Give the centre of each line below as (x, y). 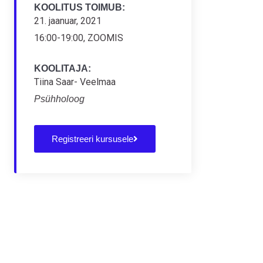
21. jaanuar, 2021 (68, 21)
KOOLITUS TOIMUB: (80, 7)
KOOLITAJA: (63, 68)
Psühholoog (59, 99)
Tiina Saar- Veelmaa (75, 82)
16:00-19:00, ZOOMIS (79, 38)
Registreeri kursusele (92, 139)
